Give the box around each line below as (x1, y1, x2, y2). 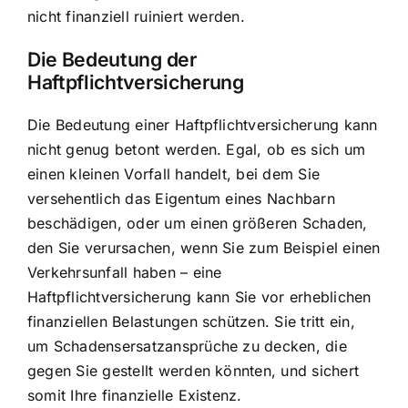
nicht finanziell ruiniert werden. (27, 6, 245, 25)
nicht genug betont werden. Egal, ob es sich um (27, 140, 366, 159)
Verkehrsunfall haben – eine (27, 263, 222, 282)
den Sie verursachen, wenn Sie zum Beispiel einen (27, 239, 381, 258)
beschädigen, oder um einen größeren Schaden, (27, 214, 368, 233)
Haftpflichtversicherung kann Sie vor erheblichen (27, 288, 372, 307)
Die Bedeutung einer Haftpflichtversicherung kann (27, 116, 378, 135)
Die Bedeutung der (27, 47, 197, 72)
